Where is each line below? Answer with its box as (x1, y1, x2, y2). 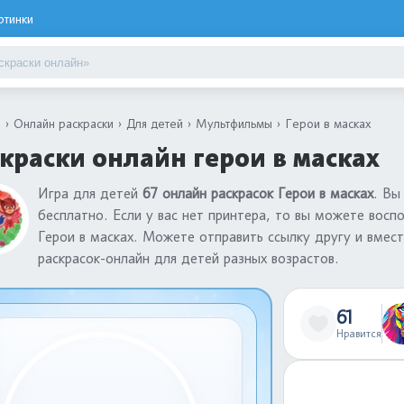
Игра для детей (38, 185, 142, 202)
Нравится (336, 326, 381, 340)
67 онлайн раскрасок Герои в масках (142, 185, 373, 202)
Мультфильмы (196, 115, 272, 131)
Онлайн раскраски (14, 115, 114, 131)
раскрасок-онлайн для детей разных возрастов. (38, 250, 339, 267)
